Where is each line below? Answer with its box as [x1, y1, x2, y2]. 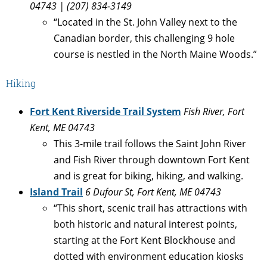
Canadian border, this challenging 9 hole [54, 31, 235, 45]
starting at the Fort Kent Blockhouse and [54, 234, 235, 247]
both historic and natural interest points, [54, 218, 237, 231]
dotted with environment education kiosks [54, 250, 244, 263]
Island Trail [30, 185, 83, 199]
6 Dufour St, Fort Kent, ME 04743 [85, 185, 221, 199]
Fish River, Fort [184, 105, 244, 119]
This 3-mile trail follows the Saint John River [54, 137, 246, 151]
